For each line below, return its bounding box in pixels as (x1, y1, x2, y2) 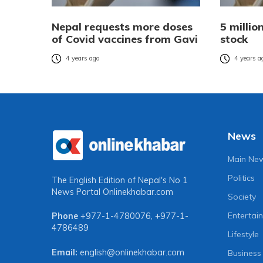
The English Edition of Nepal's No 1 (52, 174, 188, 186)
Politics (228, 173, 255, 184)
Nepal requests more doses (52, 20, 193, 34)
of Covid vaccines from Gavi (52, 32, 198, 46)
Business (228, 248, 262, 259)
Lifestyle (228, 229, 259, 240)
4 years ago (66, 54, 100, 63)
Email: (52, 247, 77, 258)
